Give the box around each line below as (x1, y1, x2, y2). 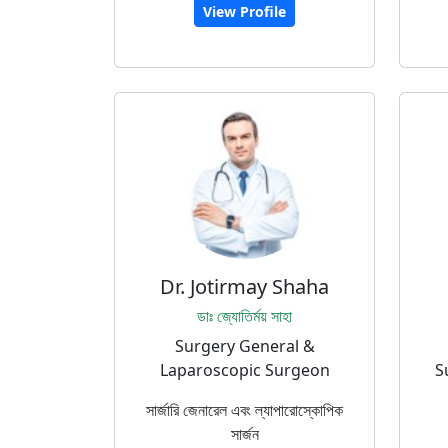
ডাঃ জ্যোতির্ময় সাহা (197, 305, 292, 327)
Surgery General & (174, 335, 315, 357)
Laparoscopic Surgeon (159, 359, 330, 381)
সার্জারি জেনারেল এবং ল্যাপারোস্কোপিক (146, 399, 343, 421)
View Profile (203, 2, 286, 21)
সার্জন (230, 423, 259, 445)
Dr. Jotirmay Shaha (160, 273, 329, 300)
